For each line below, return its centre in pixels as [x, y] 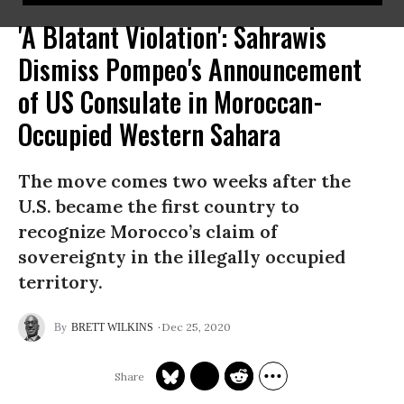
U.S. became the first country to [159, 206]
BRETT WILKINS [112, 327]
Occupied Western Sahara [149, 134]
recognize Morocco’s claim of [148, 231]
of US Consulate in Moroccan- [170, 101]
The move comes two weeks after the [184, 181]
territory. [60, 282]
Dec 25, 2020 [196, 326]
